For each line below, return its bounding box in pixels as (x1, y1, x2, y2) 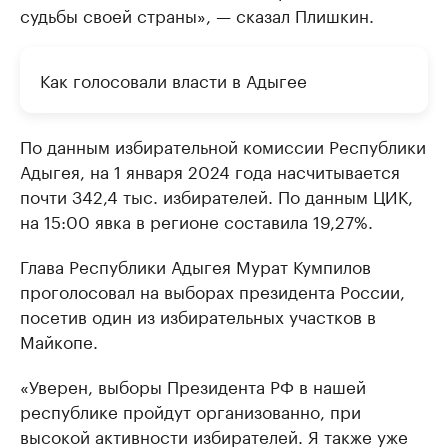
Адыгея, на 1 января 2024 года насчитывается (20, 157, 400, 183)
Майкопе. (20, 327, 98, 353)
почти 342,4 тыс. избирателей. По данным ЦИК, (20, 182, 413, 208)
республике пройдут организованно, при (20, 397, 361, 423)
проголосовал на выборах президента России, (20, 277, 405, 303)
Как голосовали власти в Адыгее (40, 66, 307, 92)
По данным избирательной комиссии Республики (20, 132, 426, 158)
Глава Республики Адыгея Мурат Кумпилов (20, 252, 371, 278)
